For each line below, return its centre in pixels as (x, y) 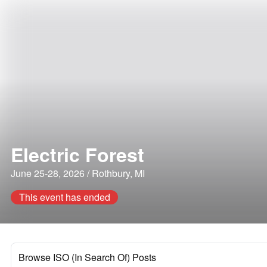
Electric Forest (77, 154)
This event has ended (64, 197)
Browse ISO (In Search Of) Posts (87, 257)
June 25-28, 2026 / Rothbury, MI (78, 173)
